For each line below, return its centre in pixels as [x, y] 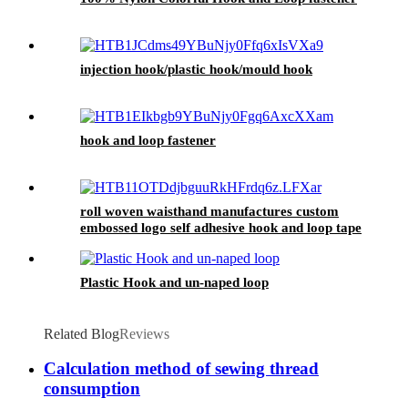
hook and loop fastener [148, 140]
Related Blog [82, 333]
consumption [92, 389]
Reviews [144, 333]
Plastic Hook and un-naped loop [174, 282]
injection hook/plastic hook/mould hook [196, 69]
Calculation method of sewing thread [181, 369]
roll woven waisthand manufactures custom [209, 211]
